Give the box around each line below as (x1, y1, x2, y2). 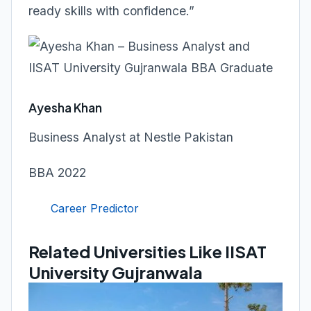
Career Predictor (51, 201, 139, 215)
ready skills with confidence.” (28, 3, 194, 18)
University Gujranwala (28, 262, 203, 283)
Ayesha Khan (28, 100, 102, 115)
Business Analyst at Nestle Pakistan (28, 130, 233, 144)
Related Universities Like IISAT (28, 241, 267, 262)
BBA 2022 (28, 165, 86, 180)
